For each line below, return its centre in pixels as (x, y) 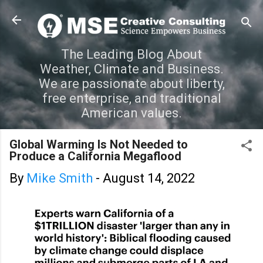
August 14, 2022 (149, 178)
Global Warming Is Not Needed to (99, 144)
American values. (131, 113)
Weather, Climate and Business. (131, 69)
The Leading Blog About (131, 54)
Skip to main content (131, 14)
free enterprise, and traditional (131, 98)
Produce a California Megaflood (95, 156)
